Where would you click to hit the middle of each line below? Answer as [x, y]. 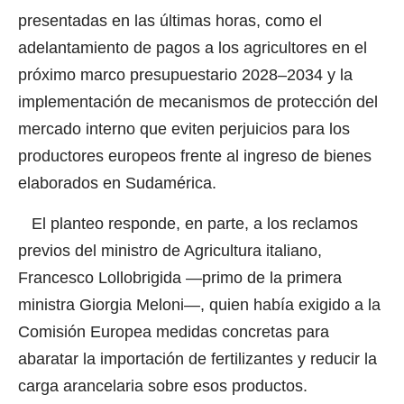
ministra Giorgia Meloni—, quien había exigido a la [199, 304]
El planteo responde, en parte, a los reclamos [188, 223]
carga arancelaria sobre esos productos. [163, 386]
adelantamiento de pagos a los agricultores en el [193, 48]
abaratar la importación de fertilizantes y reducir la [197, 358]
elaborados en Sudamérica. [117, 184]
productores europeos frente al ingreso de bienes [195, 156]
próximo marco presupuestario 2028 [148, 75]
